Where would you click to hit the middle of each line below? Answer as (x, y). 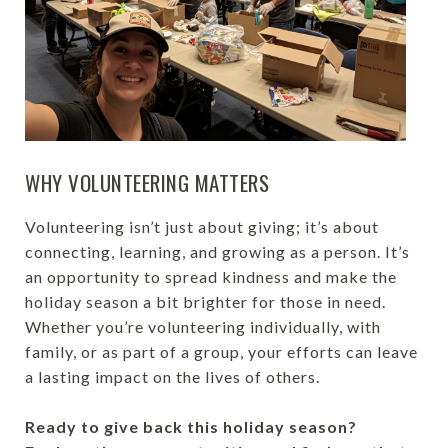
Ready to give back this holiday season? (191, 426)
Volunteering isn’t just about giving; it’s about (202, 226)
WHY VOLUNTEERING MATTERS (147, 182)
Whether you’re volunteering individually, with (203, 326)
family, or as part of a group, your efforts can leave (221, 351)
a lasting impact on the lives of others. (172, 376)
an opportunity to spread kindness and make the (211, 276)
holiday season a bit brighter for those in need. (205, 301)
